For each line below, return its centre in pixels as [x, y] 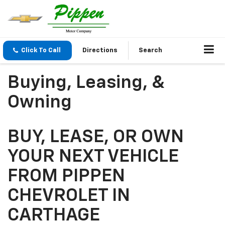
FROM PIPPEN [66, 177]
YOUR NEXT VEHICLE [93, 157]
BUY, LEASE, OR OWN [96, 137]
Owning [40, 103]
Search [150, 51]
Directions [100, 51]
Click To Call [41, 51]
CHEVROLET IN [69, 196]
